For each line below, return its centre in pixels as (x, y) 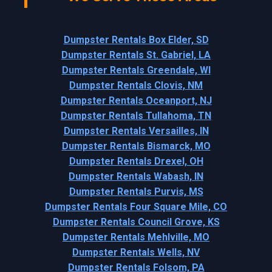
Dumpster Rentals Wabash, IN (136, 176)
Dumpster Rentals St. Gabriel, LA (136, 55)
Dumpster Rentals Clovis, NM (136, 85)
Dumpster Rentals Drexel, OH (136, 161)
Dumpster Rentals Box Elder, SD (136, 40)
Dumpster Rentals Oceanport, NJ (136, 100)
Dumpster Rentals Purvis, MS (136, 192)
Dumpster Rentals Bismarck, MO (136, 146)
